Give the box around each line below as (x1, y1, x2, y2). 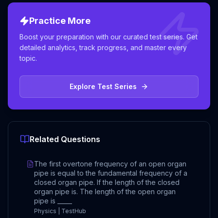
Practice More (29, 15, 91, 26)
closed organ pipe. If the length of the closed (34, 178, 180, 186)
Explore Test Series (70, 82, 137, 91)
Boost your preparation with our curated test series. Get (19, 32, 198, 41)
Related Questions (30, 134, 100, 144)
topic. (19, 54, 37, 62)
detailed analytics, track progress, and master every (19, 43, 187, 52)
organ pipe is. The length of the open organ (34, 187, 176, 196)
